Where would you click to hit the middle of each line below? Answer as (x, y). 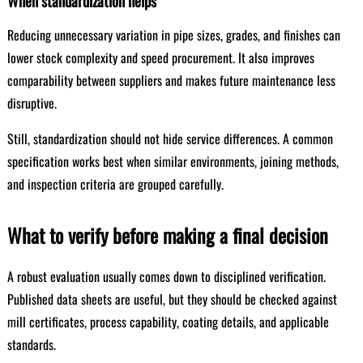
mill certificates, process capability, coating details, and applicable (168, 322)
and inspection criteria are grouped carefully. (115, 184)
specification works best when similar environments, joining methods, (173, 161)
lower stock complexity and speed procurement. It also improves (160, 58)
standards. (31, 344)
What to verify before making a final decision (167, 235)
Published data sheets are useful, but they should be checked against (172, 299)
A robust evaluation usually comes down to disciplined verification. (166, 276)
